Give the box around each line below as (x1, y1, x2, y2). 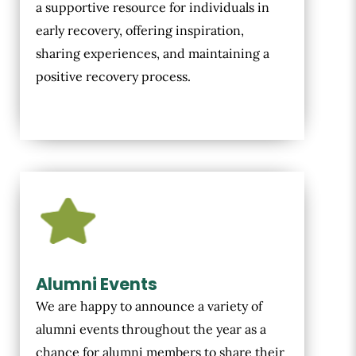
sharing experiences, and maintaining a (36, 45, 269, 62)
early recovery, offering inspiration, (36, 22, 244, 39)
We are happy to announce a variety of (36, 298, 262, 315)
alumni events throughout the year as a (36, 321, 266, 338)
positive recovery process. (36, 68, 191, 85)
